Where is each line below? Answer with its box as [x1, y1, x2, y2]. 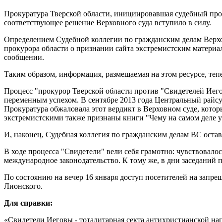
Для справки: [4, 198, 53, 207]
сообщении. [4, 53, 44, 61]
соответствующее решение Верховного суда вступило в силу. [4, 18, 211, 27]
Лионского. [4, 181, 43, 190]
